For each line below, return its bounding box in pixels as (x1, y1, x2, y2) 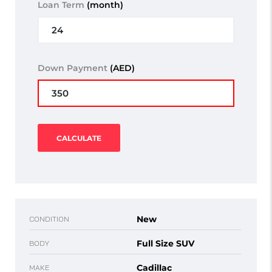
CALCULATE (56, 134, 101, 143)
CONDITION (29, 214, 69, 224)
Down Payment (38, 63, 110, 74)
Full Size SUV (137, 238, 194, 250)
